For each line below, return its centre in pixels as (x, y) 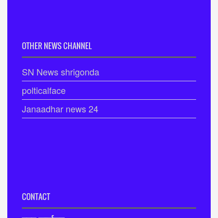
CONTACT (36, 197)
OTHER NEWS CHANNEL (57, 46)
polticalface (44, 90)
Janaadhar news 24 (60, 109)
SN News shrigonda (61, 72)
